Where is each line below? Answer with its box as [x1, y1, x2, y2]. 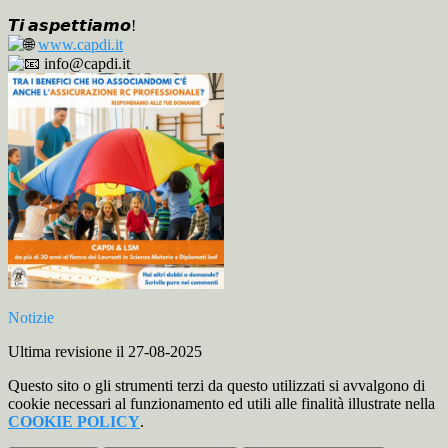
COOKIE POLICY [8, 413, 140, 431]
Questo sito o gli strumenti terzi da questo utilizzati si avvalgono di [8, 377, 425, 395]
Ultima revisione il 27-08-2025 [8, 343, 202, 361]
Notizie [8, 309, 54, 327]
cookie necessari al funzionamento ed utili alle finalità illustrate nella [8, 395, 435, 413]
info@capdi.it [40, 55, 130, 73]
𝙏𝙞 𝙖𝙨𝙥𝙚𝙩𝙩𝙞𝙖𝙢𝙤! [8, 17, 136, 35]
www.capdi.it [38, 36, 123, 54]
